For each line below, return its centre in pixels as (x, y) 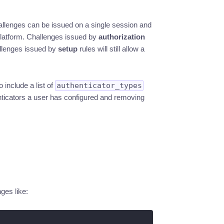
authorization (121, 37)
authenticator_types (99, 85)
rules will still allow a (111, 49)
